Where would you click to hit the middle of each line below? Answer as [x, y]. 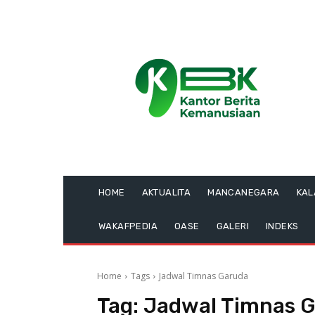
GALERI [233, 226]
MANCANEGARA [244, 192]
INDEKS [282, 226]
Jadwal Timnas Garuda [204, 276]
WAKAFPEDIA [128, 226]
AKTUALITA [166, 192]
